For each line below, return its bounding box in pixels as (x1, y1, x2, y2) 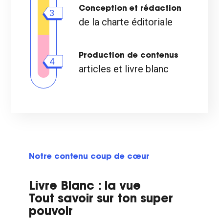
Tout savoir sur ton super (28, 194, 173, 205)
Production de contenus (79, 52, 178, 60)
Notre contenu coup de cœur (28, 153, 150, 161)
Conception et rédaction (79, 5, 181, 13)
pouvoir (28, 206, 73, 218)
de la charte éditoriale (79, 16, 173, 28)
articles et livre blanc (79, 63, 169, 75)
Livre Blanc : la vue (28, 181, 141, 193)
